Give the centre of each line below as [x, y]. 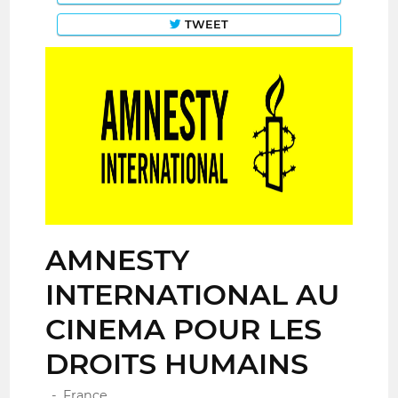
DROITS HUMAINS [177, 364]
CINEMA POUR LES [184, 330]
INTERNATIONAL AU [193, 295]
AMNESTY [118, 260]
